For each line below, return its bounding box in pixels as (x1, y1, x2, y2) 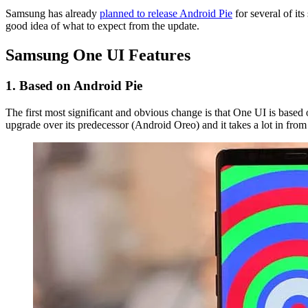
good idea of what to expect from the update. (5, 20, 199, 32)
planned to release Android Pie (100, 8, 232, 20)
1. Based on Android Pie (5, 78, 142, 93)
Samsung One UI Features (5, 46, 190, 65)
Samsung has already (5, 8, 100, 20)
